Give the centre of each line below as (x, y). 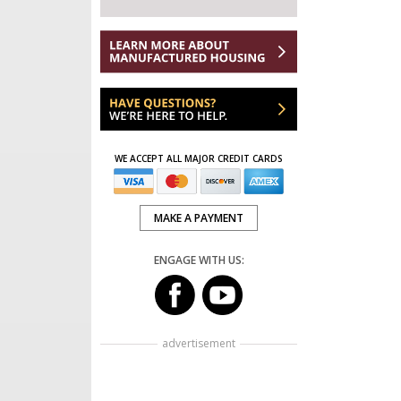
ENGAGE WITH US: (199, 260)
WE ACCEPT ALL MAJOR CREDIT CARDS (199, 159)
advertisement (199, 343)
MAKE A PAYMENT (199, 218)
